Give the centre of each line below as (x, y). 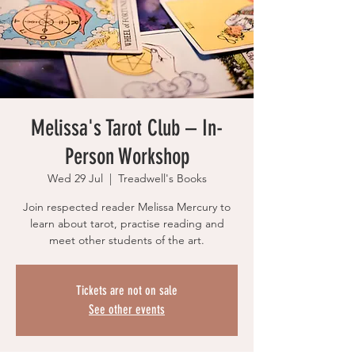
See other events (127, 310)
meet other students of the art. (127, 240)
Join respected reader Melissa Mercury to (127, 207)
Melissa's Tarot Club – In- (127, 128)
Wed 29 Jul (75, 179)
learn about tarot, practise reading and (127, 224)
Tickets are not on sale (127, 291)
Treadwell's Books (162, 179)
